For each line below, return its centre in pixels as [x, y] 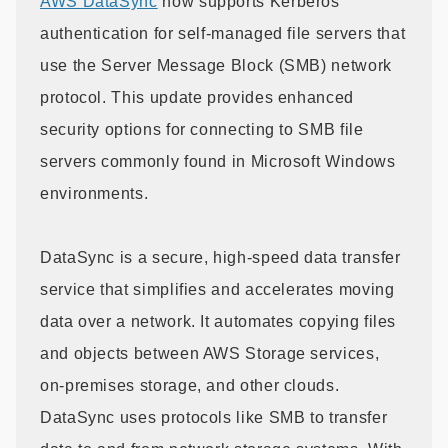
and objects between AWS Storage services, [210, 353]
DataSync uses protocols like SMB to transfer [214, 417]
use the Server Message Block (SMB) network [216, 65]
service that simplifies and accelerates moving [217, 289]
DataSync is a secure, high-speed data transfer [220, 257]
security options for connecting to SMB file [202, 129]
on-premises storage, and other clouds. [190, 385]
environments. [94, 193]
